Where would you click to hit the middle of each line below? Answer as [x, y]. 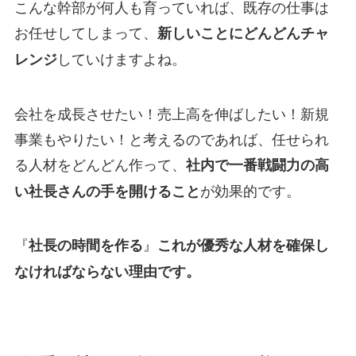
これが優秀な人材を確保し [243, 245]
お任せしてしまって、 [85, 31]
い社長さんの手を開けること [107, 190]
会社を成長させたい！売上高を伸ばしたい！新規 [171, 112]
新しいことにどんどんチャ [243, 32]
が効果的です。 [250, 190]
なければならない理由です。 [107, 271]
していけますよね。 [121, 58]
